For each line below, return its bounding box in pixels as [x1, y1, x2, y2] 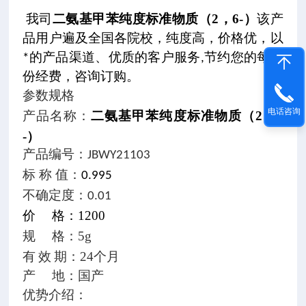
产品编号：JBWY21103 [23, 149, 151, 162]
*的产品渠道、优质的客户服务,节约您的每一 [23, 52, 283, 65]
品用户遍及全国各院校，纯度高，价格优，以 [23, 33, 283, 46]
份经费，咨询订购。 [23, 71, 140, 84]
